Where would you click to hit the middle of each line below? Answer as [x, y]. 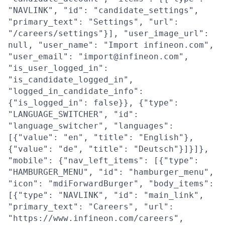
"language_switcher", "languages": [91, 126]
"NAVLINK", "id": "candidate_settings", [103, 10]
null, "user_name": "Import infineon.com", [111, 45]
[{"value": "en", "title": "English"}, [101, 137]
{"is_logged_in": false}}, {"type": [93, 103]
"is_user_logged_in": [58, 68]
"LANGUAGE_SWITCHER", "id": [73, 114]
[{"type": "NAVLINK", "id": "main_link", [106, 195]
